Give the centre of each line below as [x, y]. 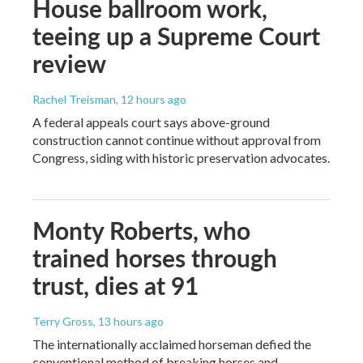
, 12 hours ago [151, 99]
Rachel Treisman [74, 99]
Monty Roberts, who [141, 230]
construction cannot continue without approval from [177, 139]
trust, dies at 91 [115, 285]
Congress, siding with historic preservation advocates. [181, 157]
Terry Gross [63, 321]
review [69, 63]
